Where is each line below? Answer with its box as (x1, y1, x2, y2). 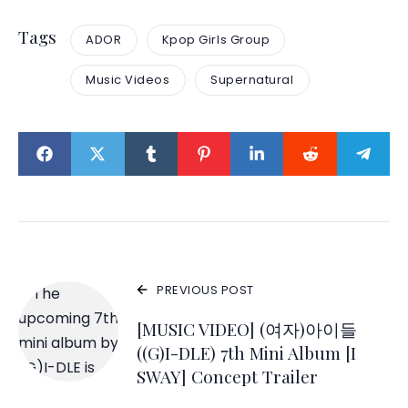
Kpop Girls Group (161, 31, 270, 49)
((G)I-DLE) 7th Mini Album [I (137, 340, 356, 364)
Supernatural (210, 71, 294, 89)
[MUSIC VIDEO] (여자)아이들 (137, 316, 357, 341)
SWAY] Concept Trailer (137, 363, 318, 388)
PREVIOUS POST (157, 280, 254, 299)
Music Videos (86, 71, 170, 89)
